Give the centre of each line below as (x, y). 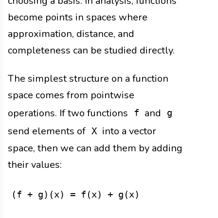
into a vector (128, 131)
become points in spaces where (78, 17)
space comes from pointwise (71, 95)
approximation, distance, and (71, 34)
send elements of (48, 131)
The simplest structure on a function (88, 78)
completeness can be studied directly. (91, 50)
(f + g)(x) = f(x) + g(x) (75, 194)
